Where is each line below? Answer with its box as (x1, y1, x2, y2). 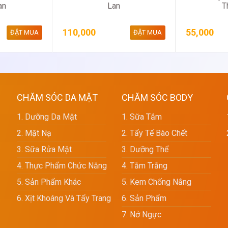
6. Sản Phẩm (122, 193, 166, 204)
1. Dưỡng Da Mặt (17, 112, 77, 122)
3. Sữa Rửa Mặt (17, 145, 72, 155)
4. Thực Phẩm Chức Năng (17, 161, 107, 171)
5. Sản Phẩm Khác (17, 177, 81, 187)
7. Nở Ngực (122, 210, 161, 220)
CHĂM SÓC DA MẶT (17, 92, 98, 103)
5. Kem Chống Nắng (122, 177, 191, 187)
